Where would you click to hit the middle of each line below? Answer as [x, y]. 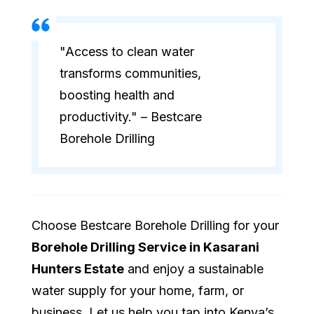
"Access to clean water [127, 52]
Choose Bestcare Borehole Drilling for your [155, 226]
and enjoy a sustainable [194, 269]
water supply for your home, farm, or [138, 291]
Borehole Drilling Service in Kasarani [145, 247]
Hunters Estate [78, 269]
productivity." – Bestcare [131, 117]
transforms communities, [130, 74]
